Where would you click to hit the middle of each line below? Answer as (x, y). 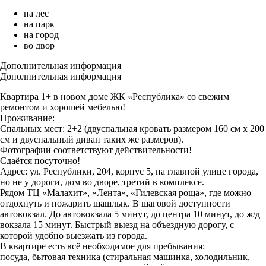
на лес (36, 14)
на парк (39, 24)
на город (41, 35)
